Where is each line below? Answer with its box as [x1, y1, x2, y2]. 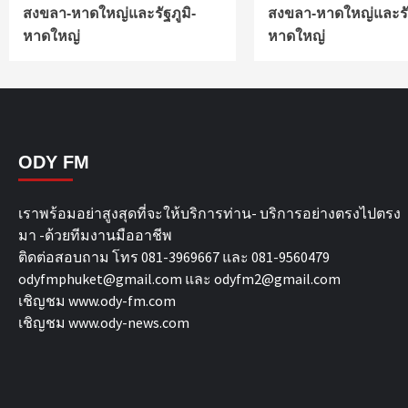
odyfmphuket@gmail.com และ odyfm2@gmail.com [18, 269, 341, 288]
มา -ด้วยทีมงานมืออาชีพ [18, 225, 172, 244]
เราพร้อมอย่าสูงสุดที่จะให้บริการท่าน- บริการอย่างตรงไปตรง [18, 203, 401, 222]
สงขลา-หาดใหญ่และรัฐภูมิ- [23, 5, 196, 21]
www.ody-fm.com [68, 291, 176, 310]
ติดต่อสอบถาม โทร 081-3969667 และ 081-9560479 [18, 247, 330, 266]
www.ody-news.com [68, 312, 189, 331]
